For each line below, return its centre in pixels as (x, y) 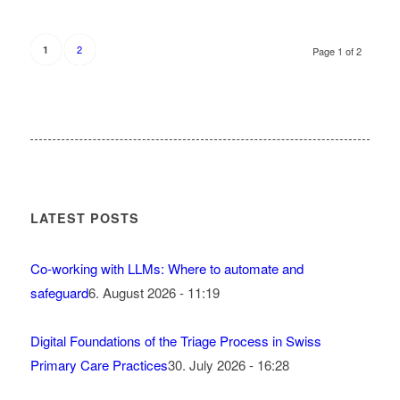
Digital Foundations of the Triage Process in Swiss (175, 341)
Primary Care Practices (99, 365)
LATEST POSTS (84, 218)
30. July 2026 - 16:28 (228, 365)
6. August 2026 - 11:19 (154, 292)
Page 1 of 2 (337, 51)
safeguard (59, 292)
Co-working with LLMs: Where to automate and (167, 268)
